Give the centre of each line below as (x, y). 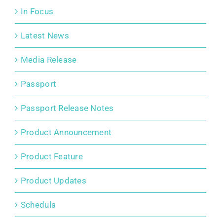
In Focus (37, 11)
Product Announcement (66, 132)
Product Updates (53, 180)
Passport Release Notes (67, 108)
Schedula (38, 204)
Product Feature (52, 156)
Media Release (49, 59)
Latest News (45, 35)
